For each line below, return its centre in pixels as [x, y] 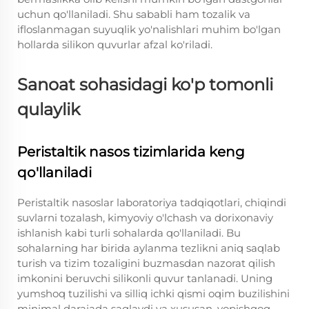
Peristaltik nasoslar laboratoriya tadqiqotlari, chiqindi [152, 202]
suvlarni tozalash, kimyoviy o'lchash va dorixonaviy [145, 218]
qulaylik [49, 109]
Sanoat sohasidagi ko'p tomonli [145, 84]
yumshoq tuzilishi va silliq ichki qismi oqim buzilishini [153, 293]
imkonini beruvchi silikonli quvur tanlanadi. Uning [145, 278]
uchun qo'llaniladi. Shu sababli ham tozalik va [134, 14]
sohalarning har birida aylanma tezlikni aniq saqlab [149, 248]
